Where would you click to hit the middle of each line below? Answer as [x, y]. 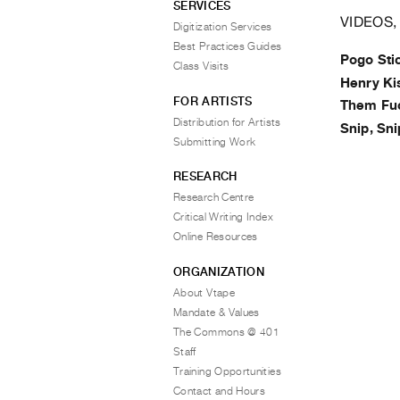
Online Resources [216, 237]
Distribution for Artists [227, 122]
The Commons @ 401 [227, 332]
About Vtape [204, 292]
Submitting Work [215, 142]
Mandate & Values [217, 312]
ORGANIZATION [219, 271]
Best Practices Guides [228, 46]
